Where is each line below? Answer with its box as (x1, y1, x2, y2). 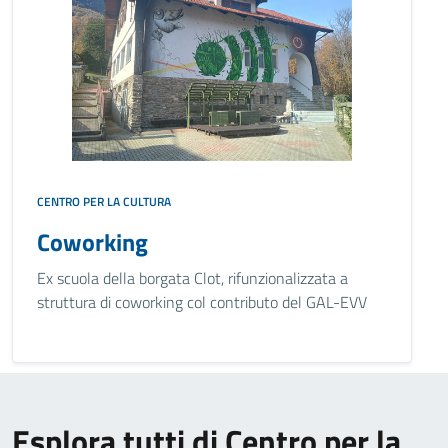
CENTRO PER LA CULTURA (37, 192, 171, 211)
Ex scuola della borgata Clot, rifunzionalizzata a (37, 266, 348, 290)
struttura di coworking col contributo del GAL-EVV (37, 290, 367, 314)
